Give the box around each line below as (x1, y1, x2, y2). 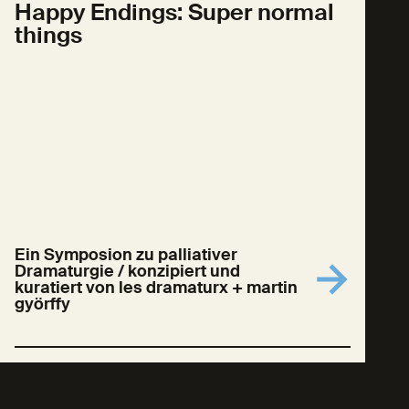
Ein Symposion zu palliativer (15, 244, 237, 266)
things (15, 20, 82, 50)
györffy (15, 293, 70, 315)
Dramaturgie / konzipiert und (15, 260, 240, 282)
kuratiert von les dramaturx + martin (15, 277, 298, 299)
